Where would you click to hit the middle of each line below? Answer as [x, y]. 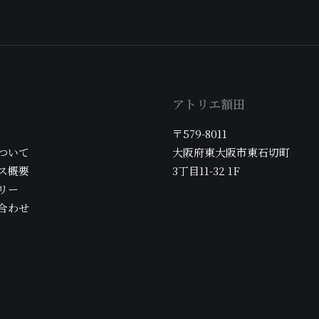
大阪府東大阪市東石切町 [231, 152]
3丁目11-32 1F [206, 171]
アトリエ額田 [209, 104]
